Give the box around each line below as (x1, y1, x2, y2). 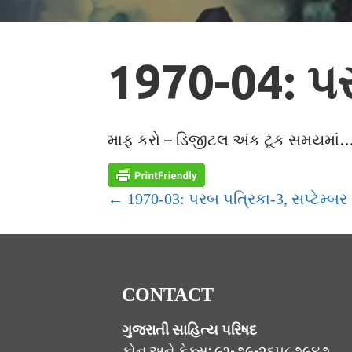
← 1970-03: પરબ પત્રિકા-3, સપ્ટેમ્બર (108, 189, 348, 207)
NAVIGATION (107, 220, 284, 253)
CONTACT (121, 284, 214, 305)
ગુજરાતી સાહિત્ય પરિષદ (121, 321, 257, 338)
